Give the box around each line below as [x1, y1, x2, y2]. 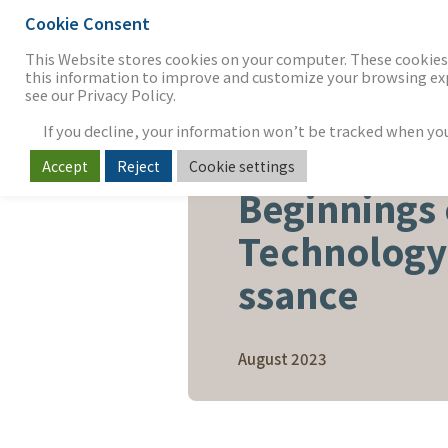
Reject [117, 156, 160, 176]
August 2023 [238, 348, 328, 369]
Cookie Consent [25, 11, 150, 35]
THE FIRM [192, 24, 257, 45]
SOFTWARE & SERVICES [238, 161, 405, 182]
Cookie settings [189, 156, 295, 176]
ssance [238, 267, 360, 319]
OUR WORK [304, 24, 382, 45]
